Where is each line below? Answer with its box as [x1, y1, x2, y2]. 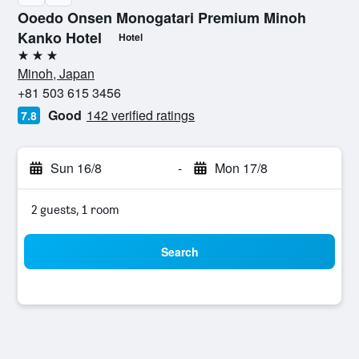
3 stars [17, 54, 54, 69]
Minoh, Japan [18, 64, 95, 83]
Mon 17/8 [214, 159, 268, 177]
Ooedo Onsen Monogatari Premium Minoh [18, 7, 306, 28]
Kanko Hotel [18, 27, 102, 48]
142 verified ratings [87, 106, 195, 124]
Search [160, 244, 199, 260]
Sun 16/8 [50, 159, 102, 177]
